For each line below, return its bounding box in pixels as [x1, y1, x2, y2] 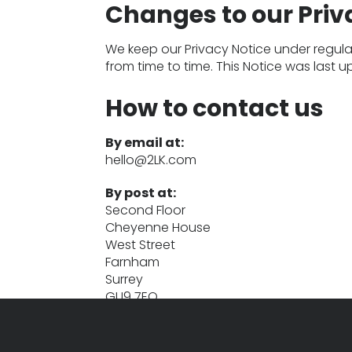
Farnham [105, 253, 160, 271]
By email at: [105, 134, 185, 152]
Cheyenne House [105, 218, 211, 236]
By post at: [105, 184, 177, 202]
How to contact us [105, 92, 324, 125]
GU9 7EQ [105, 288, 159, 306]
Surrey [105, 270, 144, 288]
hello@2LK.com [105, 151, 197, 169]
